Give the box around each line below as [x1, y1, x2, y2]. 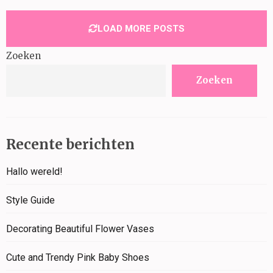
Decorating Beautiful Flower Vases [6, 222, 154, 235]
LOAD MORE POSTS [97, 23, 185, 34]
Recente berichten [6, 135, 135, 153]
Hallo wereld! [6, 165, 63, 177]
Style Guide [6, 194, 55, 206]
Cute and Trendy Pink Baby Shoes [6, 251, 149, 263]
